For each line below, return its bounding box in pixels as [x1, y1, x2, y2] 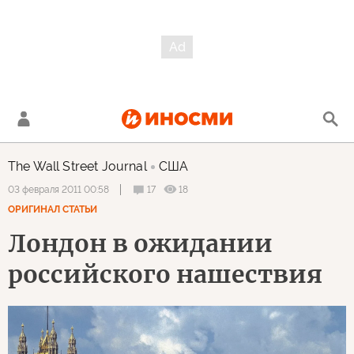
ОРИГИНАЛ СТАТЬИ [8, 204, 97, 215]
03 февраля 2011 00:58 [8, 184, 109, 195]
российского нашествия [8, 259, 322, 289]
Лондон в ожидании [8, 228, 273, 258]
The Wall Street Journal [8, 159, 147, 174]
